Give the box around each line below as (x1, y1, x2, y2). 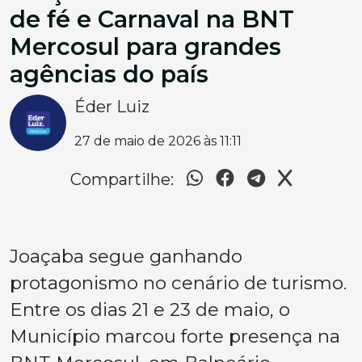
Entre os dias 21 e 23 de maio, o (10, 298, 290, 321)
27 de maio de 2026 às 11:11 (74, 133, 242, 149)
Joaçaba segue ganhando (10, 245, 242, 267)
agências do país (10, 60, 208, 88)
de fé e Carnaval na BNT (10, 5, 294, 33)
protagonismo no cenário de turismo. (10, 271, 347, 294)
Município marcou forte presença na (10, 325, 340, 347)
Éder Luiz (74, 97, 149, 116)
